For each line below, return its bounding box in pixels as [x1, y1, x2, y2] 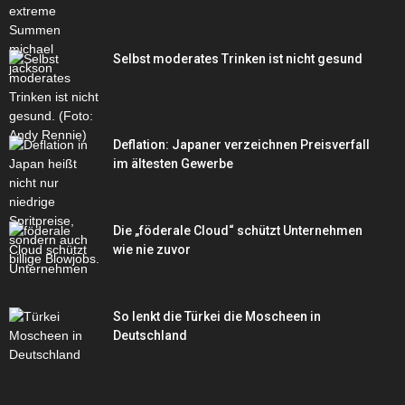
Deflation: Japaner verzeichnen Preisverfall [113, 137, 370, 153]
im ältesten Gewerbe [113, 156, 233, 172]
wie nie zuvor [113, 242, 191, 258]
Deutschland [113, 328, 187, 344]
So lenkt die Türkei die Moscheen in [113, 309, 321, 325]
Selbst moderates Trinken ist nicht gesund [113, 52, 363, 67]
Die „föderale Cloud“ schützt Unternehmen [113, 223, 363, 239]
